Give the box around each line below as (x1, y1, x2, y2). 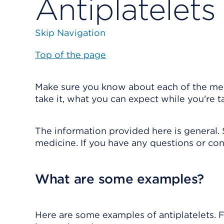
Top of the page (35, 49, 106, 60)
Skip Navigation (35, 27, 105, 38)
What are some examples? (35, 171, 204, 186)
